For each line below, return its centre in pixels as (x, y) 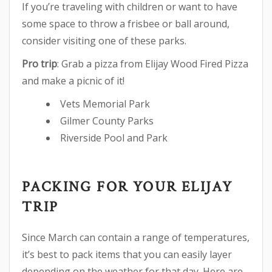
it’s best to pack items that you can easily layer (127, 254)
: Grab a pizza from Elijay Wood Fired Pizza (153, 63)
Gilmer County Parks (107, 121)
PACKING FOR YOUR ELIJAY (127, 186)
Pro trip (39, 63)
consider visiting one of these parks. (104, 40)
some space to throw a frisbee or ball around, (126, 23)
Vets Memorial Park (105, 104)
